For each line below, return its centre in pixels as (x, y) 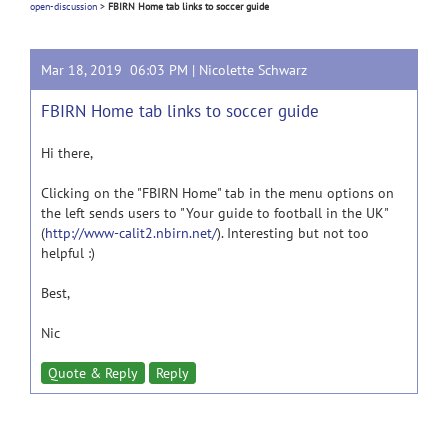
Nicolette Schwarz (253, 70)
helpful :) (68, 253)
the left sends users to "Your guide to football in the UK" (214, 213)
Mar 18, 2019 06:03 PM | (120, 70)
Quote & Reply (93, 373)
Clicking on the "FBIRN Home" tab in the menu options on (217, 193)
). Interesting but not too (293, 233)
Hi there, (67, 153)
